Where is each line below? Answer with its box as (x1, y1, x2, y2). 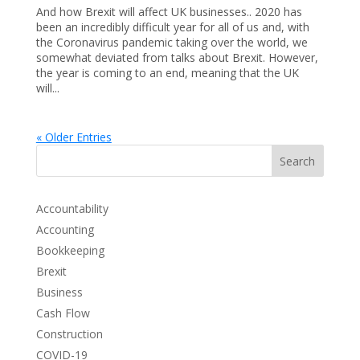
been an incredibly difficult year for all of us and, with (35, 18, 309, 35)
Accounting (35, 221, 94, 237)
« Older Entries (35, 129, 112, 145)
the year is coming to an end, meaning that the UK (35, 64, 299, 80)
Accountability (35, 200, 108, 216)
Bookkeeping (35, 242, 104, 258)
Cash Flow (35, 305, 90, 321)
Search (280, 153, 316, 169)
